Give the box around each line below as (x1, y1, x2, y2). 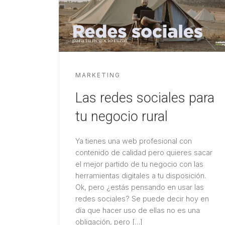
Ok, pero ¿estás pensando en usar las (75, 182, 204, 191)
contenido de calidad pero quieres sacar (75, 148, 212, 157)
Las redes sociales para (75, 90, 214, 106)
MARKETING (75, 72, 121, 79)
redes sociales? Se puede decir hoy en (75, 194, 209, 203)
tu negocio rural (75, 108, 168, 125)
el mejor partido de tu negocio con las (75, 159, 203, 168)
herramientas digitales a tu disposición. (75, 171, 206, 180)
